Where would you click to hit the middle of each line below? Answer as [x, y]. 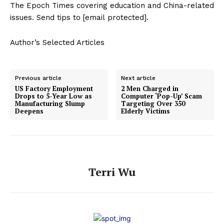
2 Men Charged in [150, 89]
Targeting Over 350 [153, 104]
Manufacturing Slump [50, 104]
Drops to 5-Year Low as [53, 96]
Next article [138, 78]
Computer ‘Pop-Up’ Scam [162, 96]
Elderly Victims [146, 111]
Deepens [29, 111]
